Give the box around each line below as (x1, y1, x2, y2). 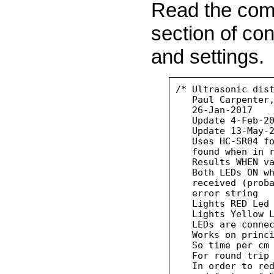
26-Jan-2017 (176, 105, 253, 116)
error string (176, 188, 259, 199)
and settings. (151, 45, 264, 68)
